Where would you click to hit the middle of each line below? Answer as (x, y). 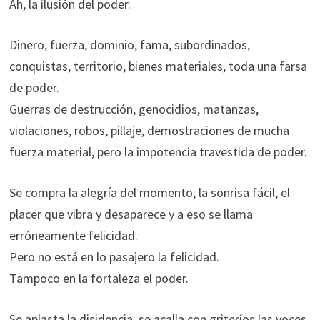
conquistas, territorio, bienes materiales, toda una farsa (158, 66)
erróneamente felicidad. (73, 235)
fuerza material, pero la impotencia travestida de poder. (158, 152)
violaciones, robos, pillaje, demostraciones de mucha (149, 130)
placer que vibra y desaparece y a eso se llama (131, 214)
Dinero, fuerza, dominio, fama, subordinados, (129, 45)
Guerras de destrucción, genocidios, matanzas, (134, 109)
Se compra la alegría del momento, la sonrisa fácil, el (149, 192)
